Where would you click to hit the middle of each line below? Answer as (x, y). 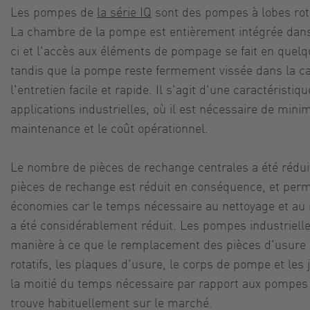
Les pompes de (54, 11)
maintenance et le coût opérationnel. (109, 128)
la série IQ (124, 11)
